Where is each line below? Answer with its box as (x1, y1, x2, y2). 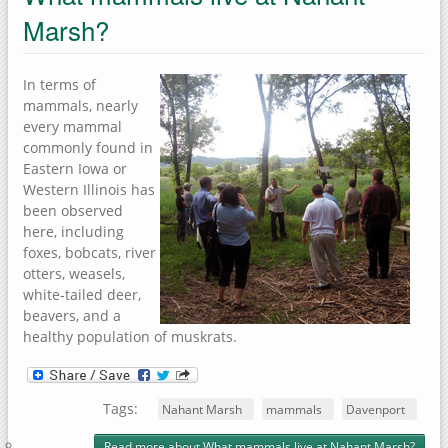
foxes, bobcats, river (23, 242, 156, 262)
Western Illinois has (23, 179, 155, 199)
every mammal (23, 116, 122, 136)
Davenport (346, 400, 405, 417)
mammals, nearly (23, 95, 138, 115)
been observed (23, 200, 123, 220)
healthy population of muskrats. (23, 326, 237, 346)
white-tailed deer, (23, 284, 141, 304)
